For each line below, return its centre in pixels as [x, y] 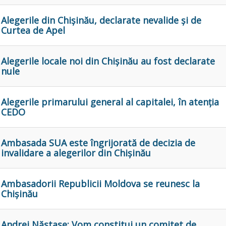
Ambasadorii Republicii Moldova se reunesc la [100, 184]
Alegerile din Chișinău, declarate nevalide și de [101, 20]
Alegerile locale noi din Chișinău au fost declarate [108, 61]
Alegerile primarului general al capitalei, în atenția [110, 102]
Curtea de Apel [33, 31]
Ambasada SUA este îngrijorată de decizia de [98, 143]
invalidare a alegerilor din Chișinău [76, 153]
